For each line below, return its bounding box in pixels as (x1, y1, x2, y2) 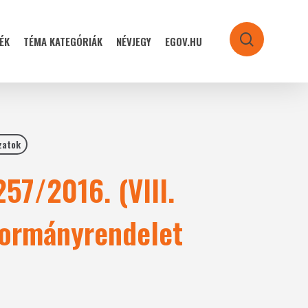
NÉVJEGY (116, 34, 151, 49)
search (247, 34, 289, 50)
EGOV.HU (165, 34, 202, 49)
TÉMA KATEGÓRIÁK (23, 34, 102, 49)
